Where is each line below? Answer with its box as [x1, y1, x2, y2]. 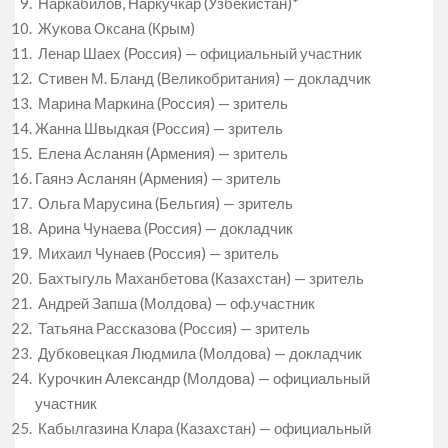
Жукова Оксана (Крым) [35, 18, 195, 37]
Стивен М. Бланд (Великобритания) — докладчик [35, 68, 371, 87]
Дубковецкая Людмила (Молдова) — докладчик [35, 343, 362, 362]
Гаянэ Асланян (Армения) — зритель [35, 168, 281, 187]
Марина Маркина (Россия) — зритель [35, 93, 288, 112]
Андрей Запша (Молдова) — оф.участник [35, 293, 315, 312]
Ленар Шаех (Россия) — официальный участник [35, 43, 362, 62]
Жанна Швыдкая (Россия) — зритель [35, 118, 283, 137]
